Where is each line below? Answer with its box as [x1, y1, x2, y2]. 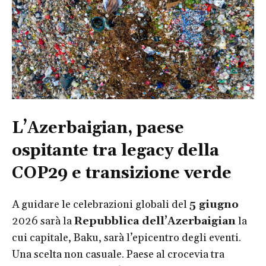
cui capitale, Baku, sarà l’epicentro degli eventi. [12, 231, 241, 245]
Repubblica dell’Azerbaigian [74, 214, 236, 228]
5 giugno [189, 198, 239, 211]
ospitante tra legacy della [12, 141, 219, 161]
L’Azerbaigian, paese [12, 118, 184, 138]
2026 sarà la [12, 214, 74, 228]
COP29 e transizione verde [12, 163, 232, 183]
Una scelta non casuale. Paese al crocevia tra [12, 248, 224, 261]
